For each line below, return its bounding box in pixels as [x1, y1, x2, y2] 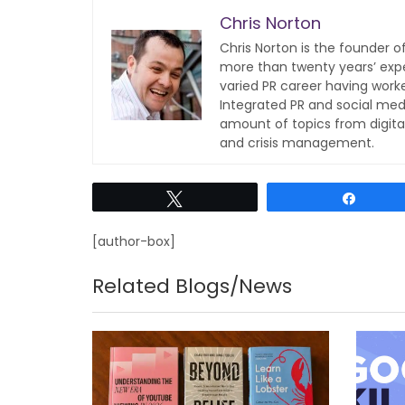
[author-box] [92, 232, 175, 250]
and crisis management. [220, 134, 374, 152]
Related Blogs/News [92, 272, 292, 300]
